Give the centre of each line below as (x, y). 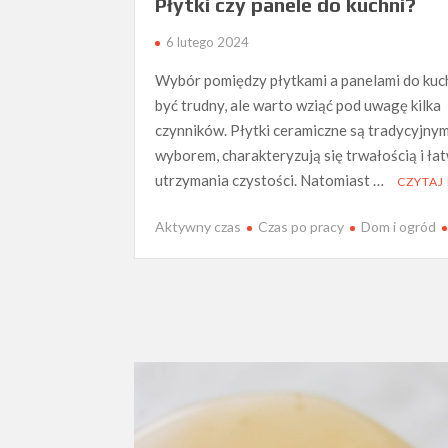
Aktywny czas (198, 227)
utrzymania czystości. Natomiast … (271, 179)
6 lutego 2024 (208, 41)
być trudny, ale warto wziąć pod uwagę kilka (298, 104)
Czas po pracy (301, 227)
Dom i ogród (399, 227)
